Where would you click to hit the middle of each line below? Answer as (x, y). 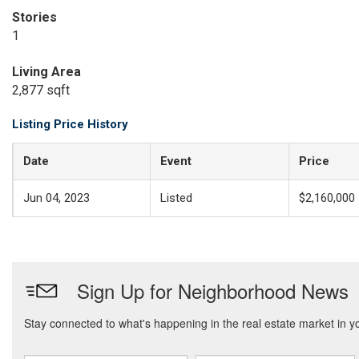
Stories (34, 17)
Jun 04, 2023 (56, 198)
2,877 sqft (41, 90)
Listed (176, 198)
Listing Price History (70, 124)
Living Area (46, 72)
